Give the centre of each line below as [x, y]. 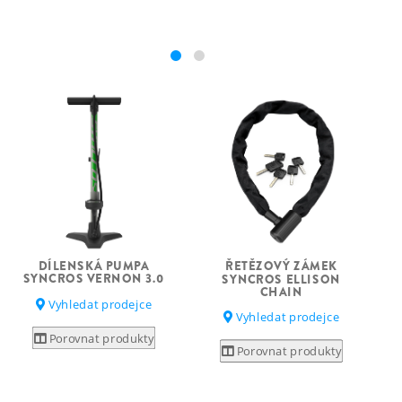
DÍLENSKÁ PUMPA [94, 266]
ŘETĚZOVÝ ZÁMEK [281, 267]
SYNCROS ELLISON [281, 279]
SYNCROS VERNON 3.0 [94, 279]
